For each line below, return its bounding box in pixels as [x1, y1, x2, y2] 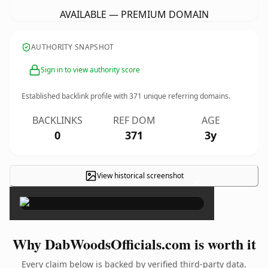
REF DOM [112, 114, 156, 127]
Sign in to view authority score [41, 65, 140, 75]
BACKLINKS [32, 114, 83, 127]
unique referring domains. [142, 91, 230, 101]
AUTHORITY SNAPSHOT [31, 42, 114, 52]
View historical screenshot [96, 170, 184, 181]
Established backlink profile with [22, 91, 129, 101]
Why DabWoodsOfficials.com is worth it [12, 233, 256, 254]
